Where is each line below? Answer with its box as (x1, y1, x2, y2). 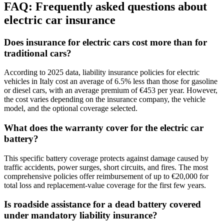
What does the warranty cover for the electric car (4, 122, 203, 133)
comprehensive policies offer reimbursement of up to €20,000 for (4, 171, 208, 180)
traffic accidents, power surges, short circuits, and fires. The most (4, 162, 208, 171)
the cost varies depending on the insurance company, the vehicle (4, 95, 205, 104)
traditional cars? (4, 47, 71, 58)
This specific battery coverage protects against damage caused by (4, 153, 208, 162)
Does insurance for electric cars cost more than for (4, 36, 207, 47)
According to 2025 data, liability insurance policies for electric (4, 68, 199, 77)
